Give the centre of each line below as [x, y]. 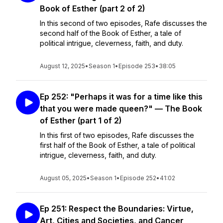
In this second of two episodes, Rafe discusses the [123, 23]
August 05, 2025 [63, 178]
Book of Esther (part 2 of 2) [92, 8]
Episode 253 [137, 66]
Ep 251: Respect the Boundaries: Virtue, [117, 209]
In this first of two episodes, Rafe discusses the [117, 135]
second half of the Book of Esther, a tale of [111, 33]
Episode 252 [138, 178]
